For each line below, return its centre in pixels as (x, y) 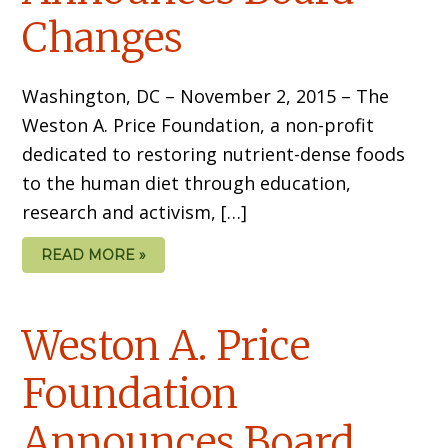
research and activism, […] (135, 212)
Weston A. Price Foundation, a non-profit (198, 125)
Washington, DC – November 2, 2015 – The (206, 96)
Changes (103, 38)
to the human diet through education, (187, 183)
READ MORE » (94, 255)
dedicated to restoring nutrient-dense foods (214, 154)
